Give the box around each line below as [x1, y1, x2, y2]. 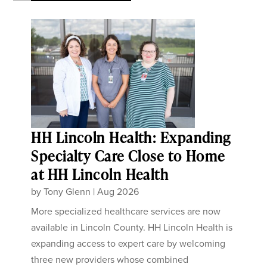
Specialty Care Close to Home [31, 146, 225, 166]
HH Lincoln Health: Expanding [31, 128, 231, 148]
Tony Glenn [44, 185, 91, 198]
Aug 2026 [97, 185, 139, 198]
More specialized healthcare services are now [31, 204, 221, 218]
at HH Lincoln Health [31, 164, 169, 185]
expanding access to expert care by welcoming [31, 237, 226, 250]
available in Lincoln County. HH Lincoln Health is [31, 221, 233, 234]
